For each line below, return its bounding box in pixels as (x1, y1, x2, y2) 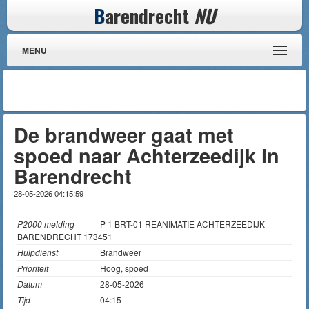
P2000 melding (17, 218, 74, 230)
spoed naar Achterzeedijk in (14, 141, 279, 170)
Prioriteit (17, 262, 48, 274)
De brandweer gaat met (14, 121, 234, 149)
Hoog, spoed (100, 262, 148, 274)
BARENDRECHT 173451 (17, 230, 112, 242)
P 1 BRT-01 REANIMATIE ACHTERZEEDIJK (100, 218, 265, 230)
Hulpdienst (17, 246, 58, 258)
